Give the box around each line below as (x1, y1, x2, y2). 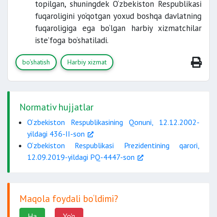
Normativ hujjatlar (19, 101, 93, 113)
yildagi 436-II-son (27, 129, 85, 139)
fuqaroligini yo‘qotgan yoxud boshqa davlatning (35, 11, 201, 21)
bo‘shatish (22, 58, 50, 66)
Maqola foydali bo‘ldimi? (19, 192, 118, 204)
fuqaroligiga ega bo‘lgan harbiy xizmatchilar (35, 23, 201, 33)
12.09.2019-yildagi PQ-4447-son (27, 152, 135, 162)
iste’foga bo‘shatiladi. (35, 35, 108, 46)
